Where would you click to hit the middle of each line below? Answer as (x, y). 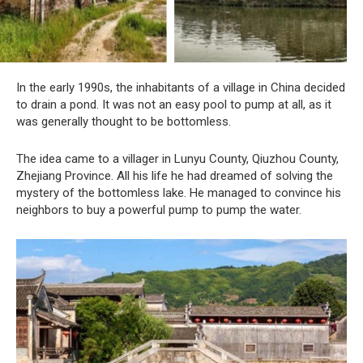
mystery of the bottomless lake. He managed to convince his (179, 193)
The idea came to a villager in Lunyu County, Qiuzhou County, (177, 159)
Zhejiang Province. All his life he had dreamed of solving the (175, 176)
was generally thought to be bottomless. (124, 122)
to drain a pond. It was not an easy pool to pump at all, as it (174, 105)
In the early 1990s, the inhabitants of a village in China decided (181, 88)
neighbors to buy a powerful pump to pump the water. (159, 210)
